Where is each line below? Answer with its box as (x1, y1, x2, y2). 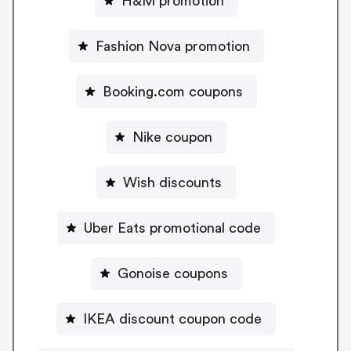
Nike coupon (132, 129, 212, 144)
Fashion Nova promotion (95, 38, 250, 53)
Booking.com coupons (102, 84, 243, 99)
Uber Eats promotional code (84, 220, 261, 235)
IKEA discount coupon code (83, 311, 262, 326)
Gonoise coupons (117, 266, 228, 280)
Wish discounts (123, 175, 222, 190)
